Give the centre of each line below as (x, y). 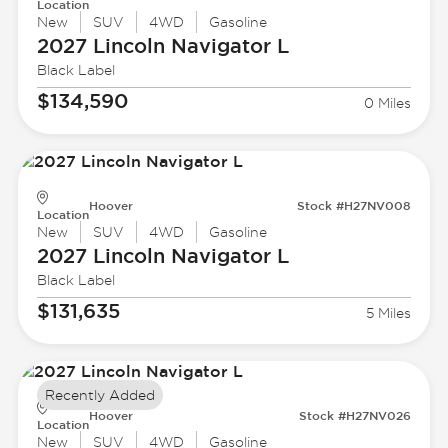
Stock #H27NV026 (355, 415)
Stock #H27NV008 (354, 205)
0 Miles (388, 103)
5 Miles (389, 313)
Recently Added (99, 395)
